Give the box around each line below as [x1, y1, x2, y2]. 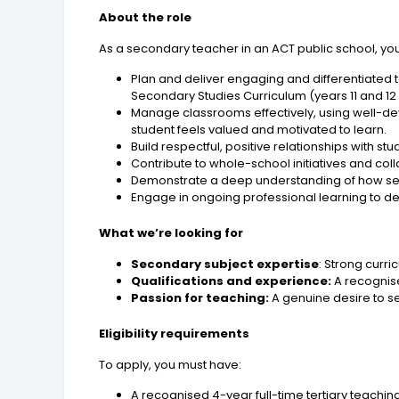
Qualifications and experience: [131, 273, 335, 290]
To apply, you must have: [99, 356, 242, 374]
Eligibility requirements [99, 325, 250, 343]
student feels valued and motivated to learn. [131, 121, 387, 139]
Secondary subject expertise [131, 256, 320, 273]
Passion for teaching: [131, 289, 273, 307]
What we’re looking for [99, 224, 244, 242]
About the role [99, 9, 192, 27]
